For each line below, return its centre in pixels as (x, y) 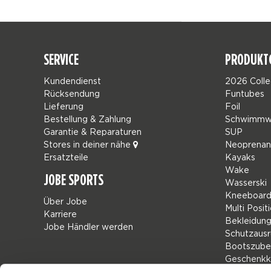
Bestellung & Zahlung (87, 119)
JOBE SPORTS (73, 180)
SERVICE (61, 59)
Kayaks (240, 157)
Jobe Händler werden (88, 227)
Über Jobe (65, 201)
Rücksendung (72, 93)
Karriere (60, 214)
